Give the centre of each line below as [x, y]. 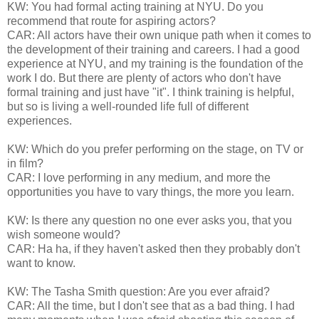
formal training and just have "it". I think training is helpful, [151, 92]
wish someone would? [64, 234]
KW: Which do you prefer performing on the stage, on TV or [155, 149]
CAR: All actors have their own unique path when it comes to [159, 35]
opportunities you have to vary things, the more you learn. [151, 192]
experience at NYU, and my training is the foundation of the [155, 63]
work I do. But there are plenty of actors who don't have [144, 78]
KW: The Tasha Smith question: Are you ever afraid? [138, 291]
